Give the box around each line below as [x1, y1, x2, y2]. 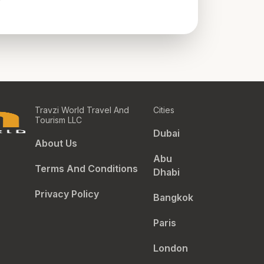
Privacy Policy [34, 188, 99, 200]
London [153, 242, 188, 254]
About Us [34, 137, 77, 149]
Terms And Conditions [34, 163, 138, 174]
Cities [153, 105, 174, 115]
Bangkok [153, 192, 193, 203]
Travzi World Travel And [34, 105, 129, 115]
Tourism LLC [34, 115, 82, 125]
